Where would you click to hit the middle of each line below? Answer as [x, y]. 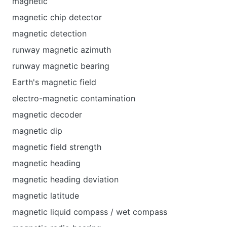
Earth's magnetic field [54, 82]
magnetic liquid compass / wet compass [90, 212]
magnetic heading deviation [65, 179]
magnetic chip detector [57, 17]
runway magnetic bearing [61, 66]
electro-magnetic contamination [74, 98]
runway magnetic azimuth [62, 50]
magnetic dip [37, 131]
